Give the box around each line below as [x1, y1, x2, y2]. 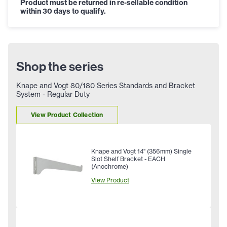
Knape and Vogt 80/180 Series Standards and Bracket [16, 81, 195, 90]
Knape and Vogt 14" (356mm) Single [91, 147, 192, 155]
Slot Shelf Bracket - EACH [91, 155, 165, 163]
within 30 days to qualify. [20, 6, 106, 16]
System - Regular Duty [16, 89, 90, 99]
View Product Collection [31, 111, 103, 119]
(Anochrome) [91, 162, 128, 170]
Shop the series [16, 58, 104, 74]
